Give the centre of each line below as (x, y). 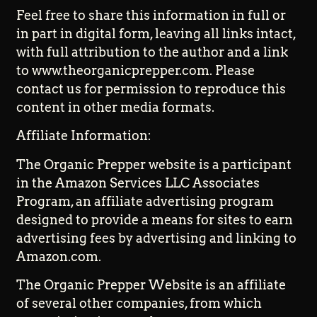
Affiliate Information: (84, 136)
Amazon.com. (59, 256)
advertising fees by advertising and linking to (157, 238)
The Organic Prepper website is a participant (154, 164)
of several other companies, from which (139, 303)
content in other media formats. (116, 107)
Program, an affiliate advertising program (145, 201)
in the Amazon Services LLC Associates (138, 183)
